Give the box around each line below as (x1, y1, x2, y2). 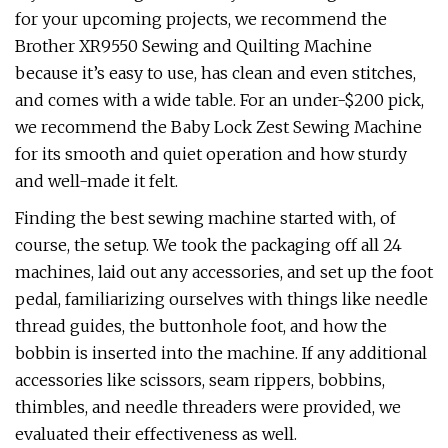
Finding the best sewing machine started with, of (15, 208, 396, 228)
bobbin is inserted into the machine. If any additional (15, 343, 427, 363)
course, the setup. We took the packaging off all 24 (15, 235, 402, 255)
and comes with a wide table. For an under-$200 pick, (15, 90, 424, 110)
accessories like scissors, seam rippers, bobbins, (15, 370, 385, 390)
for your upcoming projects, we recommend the (15, 9, 387, 29)
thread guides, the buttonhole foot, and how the (15, 316, 387, 336)
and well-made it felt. (15, 171, 178, 191)
